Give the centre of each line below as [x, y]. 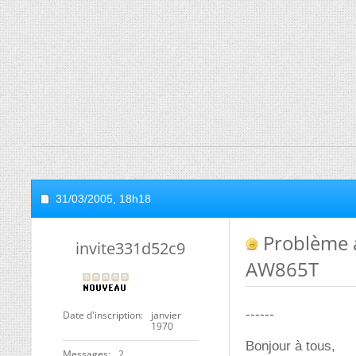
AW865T [282, 269]
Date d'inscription [102, 315]
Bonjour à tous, [290, 346]
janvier [166, 315]
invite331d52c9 [130, 248]
